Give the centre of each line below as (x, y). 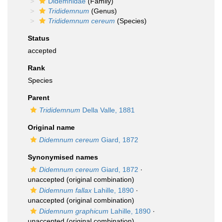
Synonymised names (63, 157)
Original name (51, 127)
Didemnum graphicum (74, 211)
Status (39, 38)
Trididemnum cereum (82, 21)
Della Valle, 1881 (108, 110)
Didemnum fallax (65, 190)
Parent (39, 98)
